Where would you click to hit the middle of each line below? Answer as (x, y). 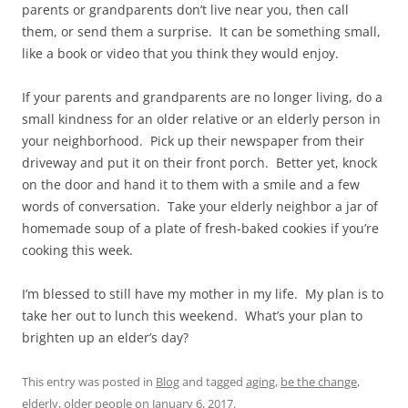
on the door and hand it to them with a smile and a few (191, 185)
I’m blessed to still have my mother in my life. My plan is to (203, 294)
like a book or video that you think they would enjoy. (180, 54)
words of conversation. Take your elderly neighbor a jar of (200, 207)
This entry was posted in (89, 382)
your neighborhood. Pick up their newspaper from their (193, 141)
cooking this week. (77, 250)
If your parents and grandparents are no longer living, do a (202, 97)
